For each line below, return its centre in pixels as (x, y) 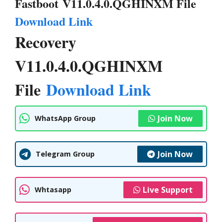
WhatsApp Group (65, 118)
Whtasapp (53, 190)
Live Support (168, 190)
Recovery (46, 42)
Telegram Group (65, 154)
